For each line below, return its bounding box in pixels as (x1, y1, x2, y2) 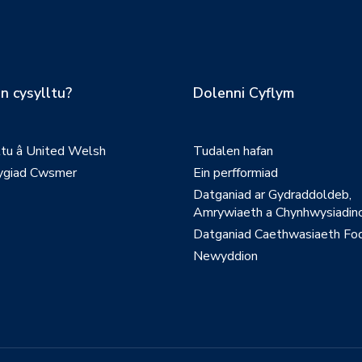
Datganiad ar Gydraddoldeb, (193, 186, 351, 204)
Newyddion (193, 247, 258, 265)
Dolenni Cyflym (193, 83, 294, 103)
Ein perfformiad (193, 164, 278, 182)
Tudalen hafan (193, 142, 273, 160)
